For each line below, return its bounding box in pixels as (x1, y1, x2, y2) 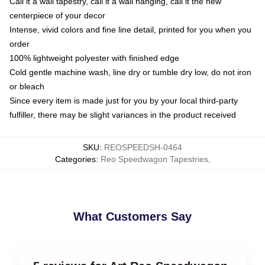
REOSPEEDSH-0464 (104, 142, 182, 152)
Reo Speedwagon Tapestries (100, 154, 208, 164)
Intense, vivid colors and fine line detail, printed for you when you (9, 24, 251, 34)
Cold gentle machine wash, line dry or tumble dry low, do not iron (9, 67, 251, 77)
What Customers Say (73, 209, 192, 223)
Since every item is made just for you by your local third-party (9, 95, 238, 105)
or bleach (9, 81, 44, 91)
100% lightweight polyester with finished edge (9, 53, 179, 63)
